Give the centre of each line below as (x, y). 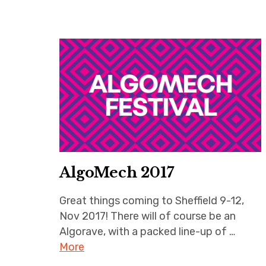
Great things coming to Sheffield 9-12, (152, 201)
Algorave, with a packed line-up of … (147, 232)
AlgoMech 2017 (117, 173)
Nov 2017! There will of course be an (148, 216)
